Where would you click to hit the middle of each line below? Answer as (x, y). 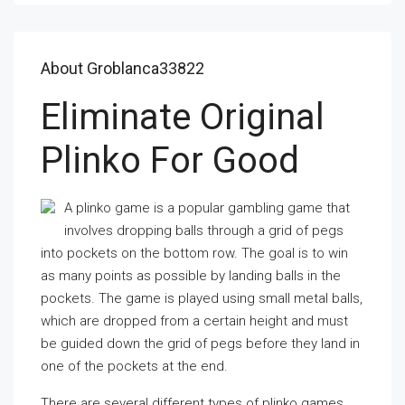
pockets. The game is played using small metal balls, (202, 298)
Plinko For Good (170, 160)
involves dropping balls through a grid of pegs (204, 231)
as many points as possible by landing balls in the (191, 276)
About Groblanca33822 (122, 68)
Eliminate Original (183, 117)
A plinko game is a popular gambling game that (207, 208)
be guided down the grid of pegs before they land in (200, 344)
